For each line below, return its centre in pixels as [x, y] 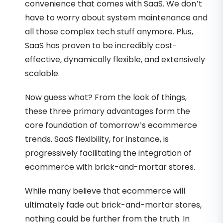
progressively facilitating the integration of [108, 153]
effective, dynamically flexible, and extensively [115, 59]
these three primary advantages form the [108, 111]
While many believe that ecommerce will [105, 191]
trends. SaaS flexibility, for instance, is [97, 139]
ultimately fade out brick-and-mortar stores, [113, 205]
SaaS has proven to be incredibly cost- [101, 45]
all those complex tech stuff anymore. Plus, [109, 31]
